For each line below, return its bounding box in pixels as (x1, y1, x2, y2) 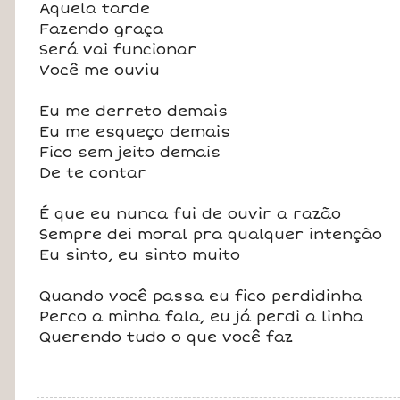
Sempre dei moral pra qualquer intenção (39, 225, 383, 244)
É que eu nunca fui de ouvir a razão (39, 204, 342, 223)
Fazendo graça (39, 20, 164, 38)
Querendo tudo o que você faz (39, 328, 294, 346)
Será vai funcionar (39, 40, 197, 59)
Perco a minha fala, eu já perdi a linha (39, 307, 364, 326)
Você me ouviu (39, 61, 161, 79)
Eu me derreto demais (39, 102, 229, 121)
